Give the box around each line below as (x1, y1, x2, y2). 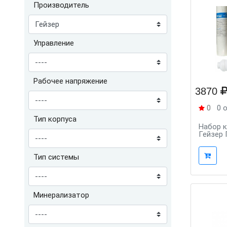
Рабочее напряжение (33, 77, 107, 86)
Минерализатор (33, 191, 89, 200)
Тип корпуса (33, 115, 77, 124)
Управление (33, 39, 74, 48)
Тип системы (33, 153, 79, 162)
